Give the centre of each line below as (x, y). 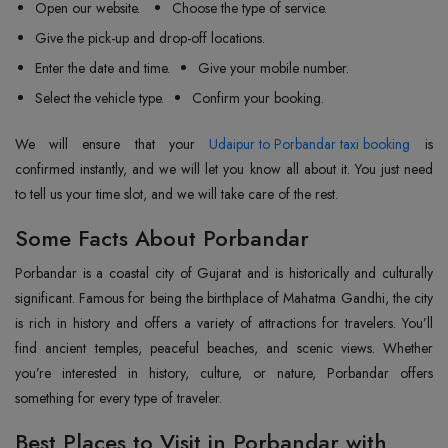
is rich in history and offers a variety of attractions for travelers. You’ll (224, 323)
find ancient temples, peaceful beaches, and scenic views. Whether (224, 348)
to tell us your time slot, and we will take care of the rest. (176, 194)
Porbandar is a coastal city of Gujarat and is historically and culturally (224, 273)
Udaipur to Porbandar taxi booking (309, 144)
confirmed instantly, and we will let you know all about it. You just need (224, 169)
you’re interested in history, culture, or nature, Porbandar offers (224, 373)
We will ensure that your (112, 144)
